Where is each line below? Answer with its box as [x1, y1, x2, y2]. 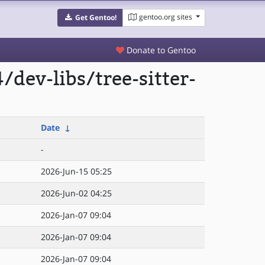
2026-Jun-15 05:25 [41, 166, 112, 177]
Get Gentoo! [75, 12, 117, 22]
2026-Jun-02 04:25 [41, 188, 112, 199]
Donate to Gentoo [124, 44, 196, 56]
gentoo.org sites [138, 12, 192, 22]
